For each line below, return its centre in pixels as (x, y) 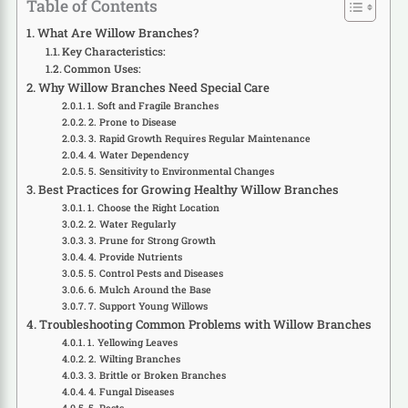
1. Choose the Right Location (154, 208)
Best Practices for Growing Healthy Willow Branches (188, 190)
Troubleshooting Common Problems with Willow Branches (205, 325)
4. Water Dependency (139, 155)
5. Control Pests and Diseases (156, 274)
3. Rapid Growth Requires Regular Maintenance (200, 139)
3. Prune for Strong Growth (153, 241)
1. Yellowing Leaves (133, 343)
